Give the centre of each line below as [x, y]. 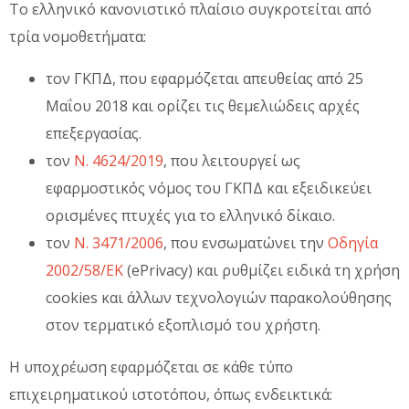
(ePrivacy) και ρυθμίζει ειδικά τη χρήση [262, 270]
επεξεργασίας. [94, 133]
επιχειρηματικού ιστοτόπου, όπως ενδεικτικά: [171, 394]
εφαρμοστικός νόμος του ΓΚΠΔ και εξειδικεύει [209, 188]
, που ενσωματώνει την [246, 242]
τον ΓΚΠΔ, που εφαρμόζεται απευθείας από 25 [204, 78]
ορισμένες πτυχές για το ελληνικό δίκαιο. [190, 215]
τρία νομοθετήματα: [78, 36]
